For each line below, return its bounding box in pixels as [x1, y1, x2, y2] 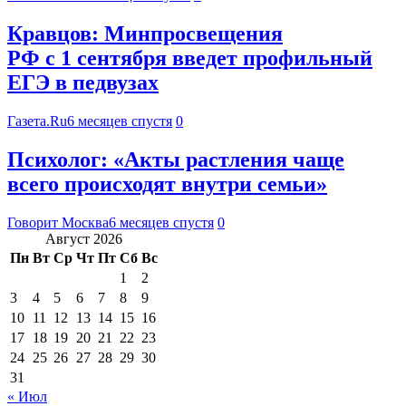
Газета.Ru [7, 112, 67, 129]
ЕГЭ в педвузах [7, 70, 159, 94]
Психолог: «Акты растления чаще [7, 147, 344, 171]
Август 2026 [45, 230, 122, 246]
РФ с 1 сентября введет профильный [7, 45, 372, 70]
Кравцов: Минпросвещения [7, 21, 283, 45]
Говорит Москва [7, 214, 109, 230]
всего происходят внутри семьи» [7, 171, 327, 196]
